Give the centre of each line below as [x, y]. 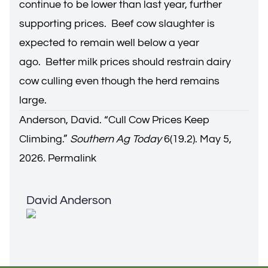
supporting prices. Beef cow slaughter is [117, 24]
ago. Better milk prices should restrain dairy [125, 62]
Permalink [72, 158]
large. [34, 100]
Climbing [41, 139]
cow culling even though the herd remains [119, 81]
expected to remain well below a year [109, 43]
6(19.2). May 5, [197, 139]
